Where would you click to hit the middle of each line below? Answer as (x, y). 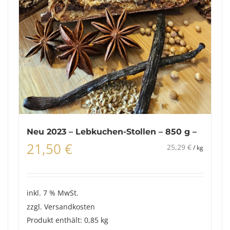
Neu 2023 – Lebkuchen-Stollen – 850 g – (111, 132)
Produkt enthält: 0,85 (63, 221)
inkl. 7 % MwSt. (52, 193)
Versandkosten (69, 207)
